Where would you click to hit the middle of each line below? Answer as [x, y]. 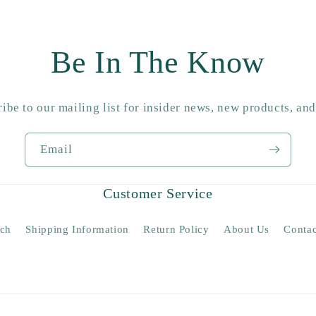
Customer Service [158, 193]
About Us [247, 230]
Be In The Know [158, 62]
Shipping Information [78, 230]
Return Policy [176, 230]
